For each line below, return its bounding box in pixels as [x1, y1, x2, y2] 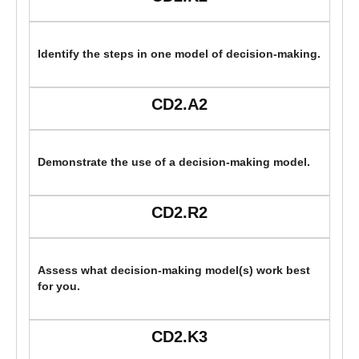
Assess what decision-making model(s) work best [38, 264, 310, 277]
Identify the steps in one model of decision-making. [38, 48, 321, 61]
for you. [38, 280, 80, 293]
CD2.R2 [151, 204, 208, 222]
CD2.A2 [151, 95, 208, 114]
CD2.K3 [151, 328, 208, 346]
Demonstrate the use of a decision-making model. [38, 156, 310, 169]
